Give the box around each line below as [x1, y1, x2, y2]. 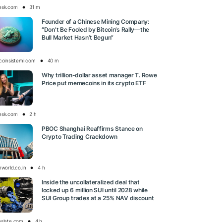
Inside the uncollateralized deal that [42, 178, 140, 186]
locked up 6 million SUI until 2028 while [42, 186, 148, 194]
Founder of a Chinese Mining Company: [42, 18, 149, 26]
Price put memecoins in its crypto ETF [42, 79, 146, 87]
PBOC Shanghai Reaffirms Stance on [42, 125, 143, 133]
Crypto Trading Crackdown [42, 133, 117, 141]
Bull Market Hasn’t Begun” [42, 34, 114, 42]
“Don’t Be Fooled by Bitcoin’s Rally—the [42, 26, 150, 34]
